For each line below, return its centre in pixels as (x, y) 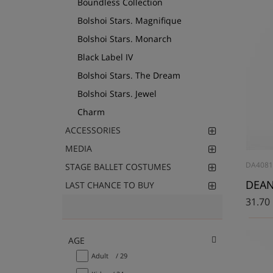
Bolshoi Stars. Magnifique (129, 21)
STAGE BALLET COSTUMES (118, 167)
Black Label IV (105, 57)
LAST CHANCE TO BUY (110, 185)
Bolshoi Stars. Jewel (117, 94)
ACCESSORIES (93, 130)
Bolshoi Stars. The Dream (129, 76)
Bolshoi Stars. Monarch (125, 39)
